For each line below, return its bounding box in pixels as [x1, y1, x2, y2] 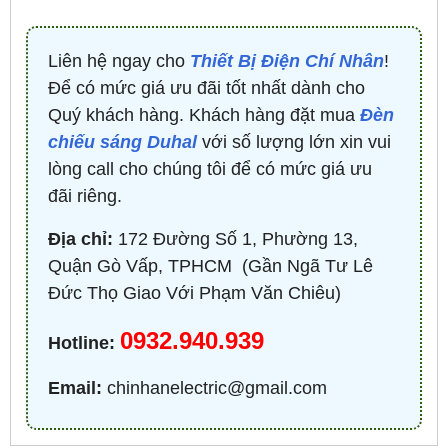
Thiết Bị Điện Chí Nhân [190, 50, 384, 71]
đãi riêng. [48, 185, 122, 206]
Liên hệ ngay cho [48, 50, 190, 71]
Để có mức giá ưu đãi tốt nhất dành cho [48, 77, 365, 98]
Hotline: [48, 332, 115, 353]
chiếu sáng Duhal [48, 131, 197, 152]
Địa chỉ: [48, 228, 113, 249]
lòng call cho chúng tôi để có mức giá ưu [48, 158, 372, 179]
